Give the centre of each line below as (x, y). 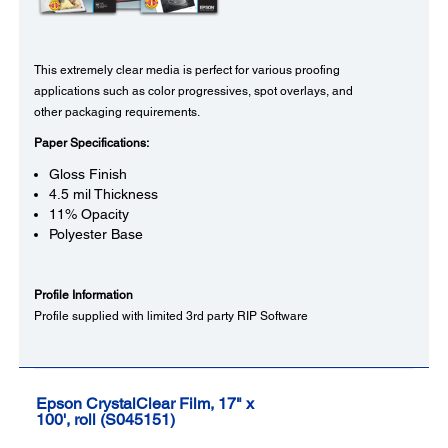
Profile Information (83, 295)
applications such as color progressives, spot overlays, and (193, 91)
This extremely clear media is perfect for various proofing (187, 70)
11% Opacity (89, 214)
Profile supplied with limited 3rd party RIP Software (171, 316)
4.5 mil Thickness (103, 194)
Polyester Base (96, 234)
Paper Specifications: (91, 143)
